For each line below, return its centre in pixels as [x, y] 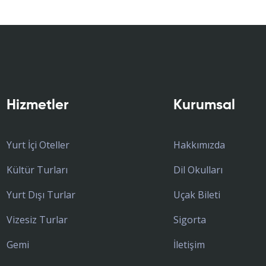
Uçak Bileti [197, 195]
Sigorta [189, 220]
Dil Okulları [198, 170]
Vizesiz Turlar [37, 220]
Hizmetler [37, 105]
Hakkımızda [199, 145]
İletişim [189, 245]
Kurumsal [204, 105]
